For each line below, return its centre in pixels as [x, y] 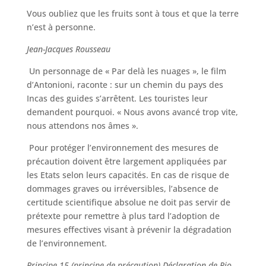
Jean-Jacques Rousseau [68, 49]
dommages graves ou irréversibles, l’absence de [122, 189]
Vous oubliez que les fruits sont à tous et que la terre [132, 13]
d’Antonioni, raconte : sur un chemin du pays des [125, 85]
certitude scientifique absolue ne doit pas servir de [128, 202]
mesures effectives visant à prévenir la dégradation [129, 229]
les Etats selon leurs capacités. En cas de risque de [128, 175]
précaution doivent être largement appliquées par [126, 161]
